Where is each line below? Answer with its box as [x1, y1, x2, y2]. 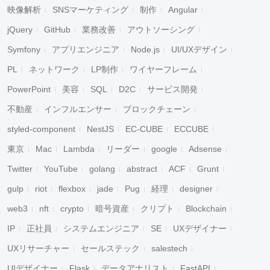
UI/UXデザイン [171, 45, 227, 54]
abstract [127, 164, 157, 174]
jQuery [7, 25, 33, 34]
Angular [168, 5, 198, 14]
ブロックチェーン [123, 104, 190, 114]
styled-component [7, 124, 75, 134]
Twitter [7, 164, 33, 174]
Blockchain [186, 204, 227, 213]
